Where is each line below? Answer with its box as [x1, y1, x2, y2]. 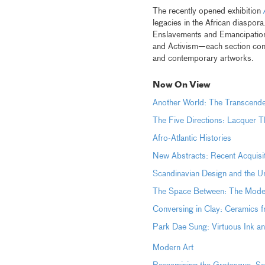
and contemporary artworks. [152, 54, 254, 63]
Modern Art [152, 244, 193, 252]
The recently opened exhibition [152, 7, 263, 15]
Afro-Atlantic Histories [152, 134, 231, 143]
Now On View [152, 81, 211, 89]
